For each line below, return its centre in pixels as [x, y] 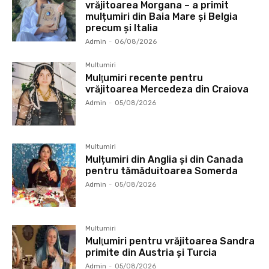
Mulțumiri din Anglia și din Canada [165, 159]
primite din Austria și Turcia [151, 252]
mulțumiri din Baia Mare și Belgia [162, 16]
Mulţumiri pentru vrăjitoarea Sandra [170, 241]
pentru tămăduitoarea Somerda [162, 171]
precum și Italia [122, 28]
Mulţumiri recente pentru [144, 77]
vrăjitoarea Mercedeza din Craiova [167, 89]
